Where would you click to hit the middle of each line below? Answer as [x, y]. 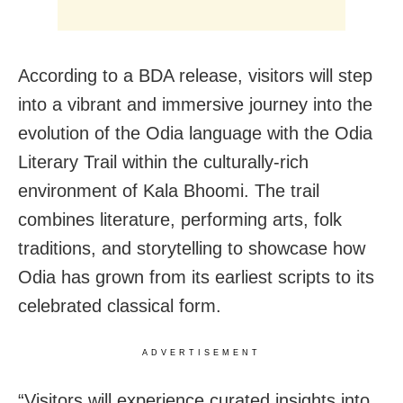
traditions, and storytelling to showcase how [192, 248]
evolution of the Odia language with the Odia [195, 133]
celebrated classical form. [120, 305]
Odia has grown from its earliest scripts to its [196, 277]
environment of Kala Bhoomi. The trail [169, 190]
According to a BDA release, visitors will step [195, 75]
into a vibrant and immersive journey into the [195, 104]
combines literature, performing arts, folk [180, 219]
